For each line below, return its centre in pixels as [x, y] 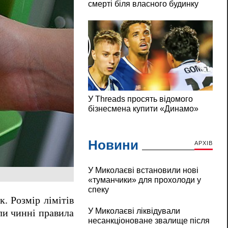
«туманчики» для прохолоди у [144, 180]
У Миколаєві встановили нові [143, 170]
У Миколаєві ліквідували [134, 211]
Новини [113, 145]
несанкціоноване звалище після [149, 221]
